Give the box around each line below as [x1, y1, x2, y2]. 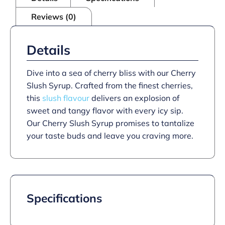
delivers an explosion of [89, 93, 179, 103]
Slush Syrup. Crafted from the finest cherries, [27, 80, 193, 90]
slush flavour [42, 93, 89, 103]
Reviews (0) [31, 12, 76, 22]
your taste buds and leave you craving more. [27, 131, 193, 141]
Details [27, 42, 70, 58]
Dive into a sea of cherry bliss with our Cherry [27, 68, 196, 78]
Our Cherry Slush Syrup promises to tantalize [27, 118, 194, 128]
